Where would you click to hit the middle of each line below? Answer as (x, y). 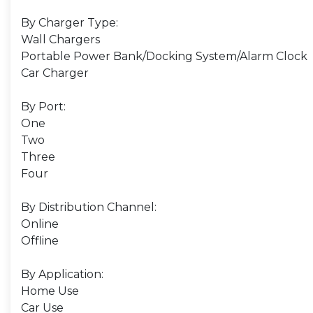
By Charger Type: (70, 23)
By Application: (62, 274)
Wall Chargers (60, 39)
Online (40, 224)
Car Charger (55, 73)
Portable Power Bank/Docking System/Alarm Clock (164, 56)
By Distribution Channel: (89, 207)
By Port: (43, 107)
